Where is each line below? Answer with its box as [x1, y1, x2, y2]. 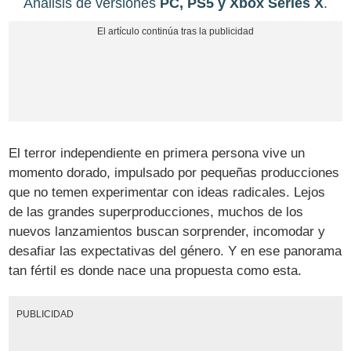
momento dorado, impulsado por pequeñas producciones [9, 165, 340, 181]
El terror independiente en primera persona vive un [9, 146, 306, 161]
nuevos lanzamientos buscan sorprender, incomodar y [9, 224, 326, 240]
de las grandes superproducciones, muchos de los [9, 204, 304, 220]
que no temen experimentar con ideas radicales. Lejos [9, 185, 326, 201]
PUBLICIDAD [16, 308, 74, 319]
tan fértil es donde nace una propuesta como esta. [9, 263, 302, 279]
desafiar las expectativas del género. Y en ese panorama [9, 244, 342, 259]
